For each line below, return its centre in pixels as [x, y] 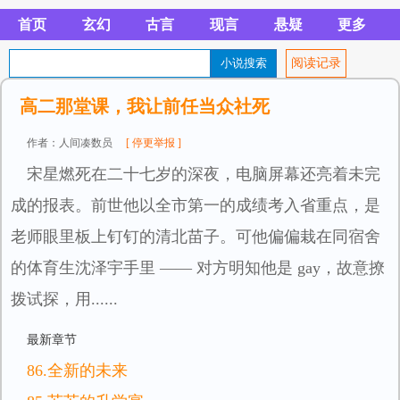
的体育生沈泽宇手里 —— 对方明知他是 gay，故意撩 [198, 268]
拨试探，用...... [64, 299]
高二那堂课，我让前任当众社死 [145, 106]
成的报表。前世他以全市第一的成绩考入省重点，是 [196, 205]
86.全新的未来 [77, 371]
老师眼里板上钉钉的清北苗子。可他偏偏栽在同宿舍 [196, 237]
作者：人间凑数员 [70, 143]
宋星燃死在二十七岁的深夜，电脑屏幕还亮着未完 [204, 174]
